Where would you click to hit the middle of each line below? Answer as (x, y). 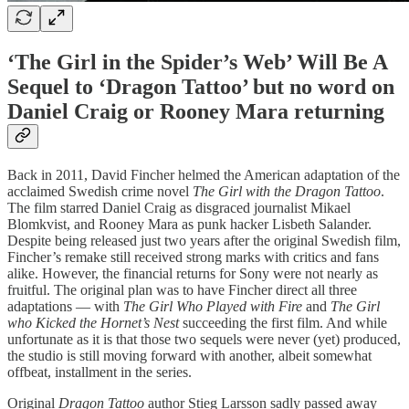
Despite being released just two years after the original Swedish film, (204, 240)
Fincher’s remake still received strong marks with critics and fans (193, 257)
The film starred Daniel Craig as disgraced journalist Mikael (179, 207)
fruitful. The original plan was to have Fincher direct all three (182, 289)
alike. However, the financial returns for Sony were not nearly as (193, 273)
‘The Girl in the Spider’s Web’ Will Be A (197, 62)
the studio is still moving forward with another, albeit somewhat (189, 355)
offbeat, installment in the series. (100, 372)
